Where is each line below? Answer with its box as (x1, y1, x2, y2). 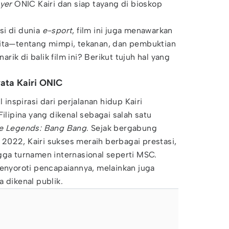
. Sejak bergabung (86, 123, 157, 133)
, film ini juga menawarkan (72, 26, 173, 35)
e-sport (40, 26, 73, 35)
